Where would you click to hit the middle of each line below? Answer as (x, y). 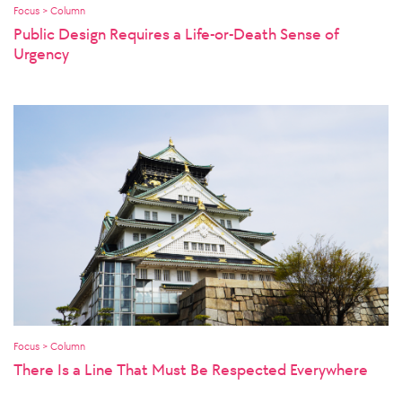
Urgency (41, 53)
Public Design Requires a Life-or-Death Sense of (176, 34)
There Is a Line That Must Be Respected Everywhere (191, 369)
